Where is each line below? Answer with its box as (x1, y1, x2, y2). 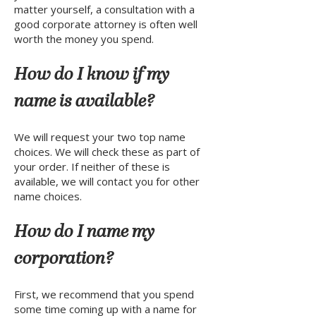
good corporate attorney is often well (14, 17, 197, 31)
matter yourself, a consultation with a (14, 2, 195, 16)
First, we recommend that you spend (14, 287, 194, 301)
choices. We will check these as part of (14, 145, 200, 159)
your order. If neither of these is (14, 159, 170, 174)
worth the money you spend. (14, 32, 154, 46)
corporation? (14, 250, 114, 269)
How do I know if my (14, 66, 169, 85)
